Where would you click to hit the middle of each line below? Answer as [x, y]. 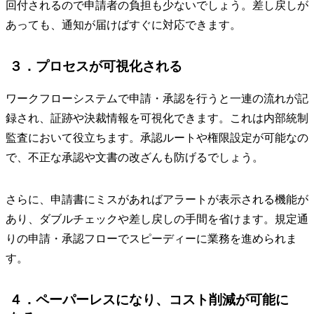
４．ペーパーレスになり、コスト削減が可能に [149, 300]
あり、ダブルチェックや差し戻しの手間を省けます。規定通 [157, 219]
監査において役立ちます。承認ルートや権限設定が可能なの [157, 138]
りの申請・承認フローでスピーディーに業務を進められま [151, 239]
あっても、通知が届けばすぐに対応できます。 [123, 25]
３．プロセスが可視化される [96, 67]
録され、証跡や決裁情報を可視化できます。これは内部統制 [157, 118]
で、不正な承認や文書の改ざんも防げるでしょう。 [135, 158]
